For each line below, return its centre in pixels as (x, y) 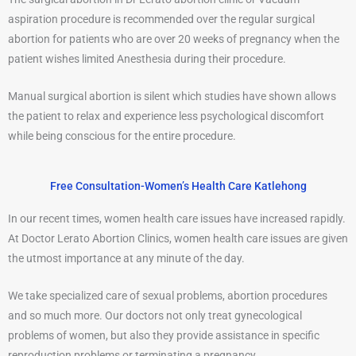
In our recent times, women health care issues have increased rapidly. (177, 219)
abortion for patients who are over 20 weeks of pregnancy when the (174, 39)
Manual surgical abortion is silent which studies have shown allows (172, 97)
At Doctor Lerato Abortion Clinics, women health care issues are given (178, 239)
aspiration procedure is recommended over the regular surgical (161, 19)
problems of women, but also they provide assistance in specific (164, 336)
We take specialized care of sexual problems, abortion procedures (168, 296)
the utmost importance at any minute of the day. (126, 259)
